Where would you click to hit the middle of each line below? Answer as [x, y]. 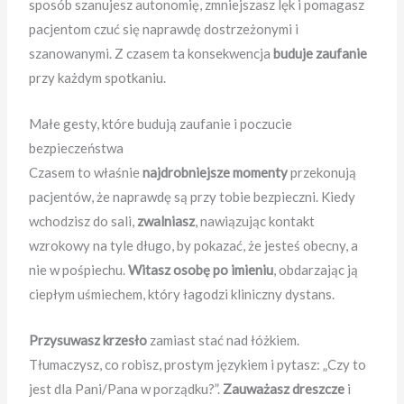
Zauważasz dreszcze [284, 389]
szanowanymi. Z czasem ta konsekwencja [151, 54]
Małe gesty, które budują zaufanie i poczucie [161, 124]
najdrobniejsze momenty [216, 173]
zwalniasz [166, 221]
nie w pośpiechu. [79, 270]
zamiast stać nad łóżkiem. [224, 340]
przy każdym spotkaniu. [98, 78]
